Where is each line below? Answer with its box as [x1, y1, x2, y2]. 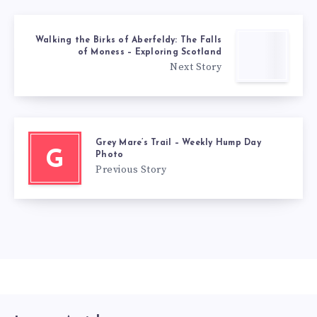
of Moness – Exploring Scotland [77, 47, 221, 57]
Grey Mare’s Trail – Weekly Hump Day [96, 138, 261, 147]
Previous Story [96, 163, 166, 176]
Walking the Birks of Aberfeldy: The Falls [35, 35, 221, 45]
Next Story [170, 60, 221, 74]
